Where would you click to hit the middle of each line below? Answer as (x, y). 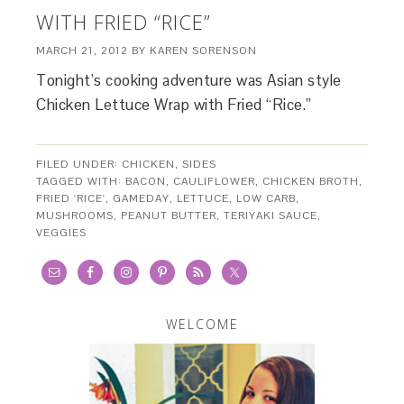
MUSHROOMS (75, 216)
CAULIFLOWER (215, 182)
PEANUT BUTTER (169, 216)
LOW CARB (266, 199)
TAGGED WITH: (81, 182)
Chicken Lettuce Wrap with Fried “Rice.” (176, 105)
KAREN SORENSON (204, 51)
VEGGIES (62, 233)
